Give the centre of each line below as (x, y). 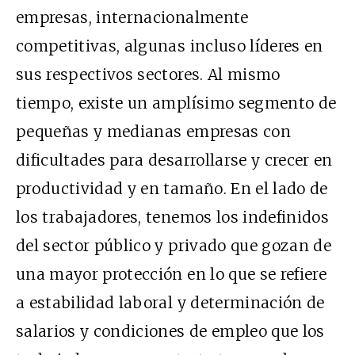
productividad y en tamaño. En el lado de (172, 189)
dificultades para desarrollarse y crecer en (174, 160)
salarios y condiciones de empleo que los (170, 332)
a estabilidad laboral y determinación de (170, 303)
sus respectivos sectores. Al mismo (148, 75)
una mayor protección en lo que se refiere (172, 275)
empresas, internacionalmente (132, 18)
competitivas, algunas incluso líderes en (170, 46)
